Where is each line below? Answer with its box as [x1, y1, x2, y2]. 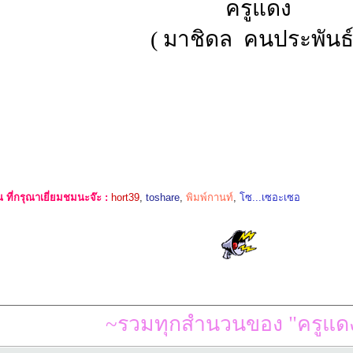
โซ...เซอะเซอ [240, 191, 301, 204]
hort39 [111, 191, 140, 204]
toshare [146, 191, 180, 204]
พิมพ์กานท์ [186, 191, 234, 204]
